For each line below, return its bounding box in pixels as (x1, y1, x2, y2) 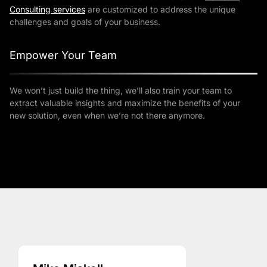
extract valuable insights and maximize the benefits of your (10, 98, 240, 108)
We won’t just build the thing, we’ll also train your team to (10, 85, 232, 96)
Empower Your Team (10, 49, 117, 62)
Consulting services (10, 4, 85, 15)
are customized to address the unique (85, 4, 235, 15)
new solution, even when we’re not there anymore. (10, 110, 205, 121)
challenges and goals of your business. (10, 17, 160, 27)
